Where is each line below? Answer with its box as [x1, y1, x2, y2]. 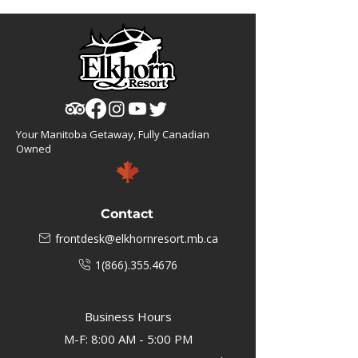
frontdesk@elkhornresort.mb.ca [54, 230, 218, 246]
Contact [101, 206, 153, 221]
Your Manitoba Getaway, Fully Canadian [16, 127, 209, 141]
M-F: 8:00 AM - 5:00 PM [63, 331, 193, 347]
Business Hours [84, 308, 172, 324]
